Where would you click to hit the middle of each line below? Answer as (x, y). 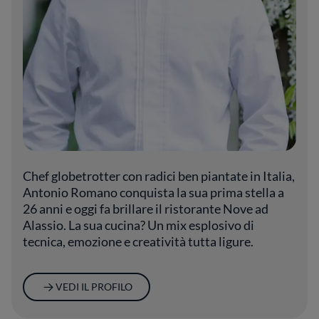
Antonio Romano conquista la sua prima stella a (153, 192)
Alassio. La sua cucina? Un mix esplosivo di (138, 225)
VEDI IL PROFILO (94, 287)
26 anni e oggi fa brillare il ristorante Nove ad (146, 209)
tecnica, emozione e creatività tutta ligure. (138, 241)
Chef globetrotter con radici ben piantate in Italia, (159, 176)
